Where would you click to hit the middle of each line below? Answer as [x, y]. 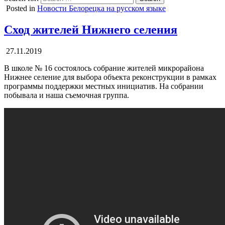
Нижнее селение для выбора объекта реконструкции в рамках [110, 77]
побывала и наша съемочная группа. [67, 95]
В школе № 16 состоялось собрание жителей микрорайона [104, 68]
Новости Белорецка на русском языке [101, 8]
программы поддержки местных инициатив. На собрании [104, 86]
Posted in [22, 8]
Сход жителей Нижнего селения [91, 29]
